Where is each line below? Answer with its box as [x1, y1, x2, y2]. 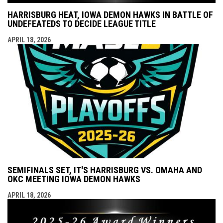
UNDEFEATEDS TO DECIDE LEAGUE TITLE [7, 18, 156, 29]
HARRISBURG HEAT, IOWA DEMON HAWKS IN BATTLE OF [7, 9, 213, 20]
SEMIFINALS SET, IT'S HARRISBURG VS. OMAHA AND [7, 165, 202, 176]
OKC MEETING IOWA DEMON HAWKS [7, 174, 140, 185]
